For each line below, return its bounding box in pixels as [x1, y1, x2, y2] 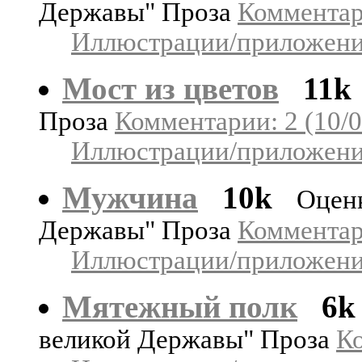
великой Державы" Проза [39, 324, 336, 354]
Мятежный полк [62, 288, 297, 324]
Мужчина [62, 179, 198, 215]
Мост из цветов [62, 70, 279, 106]
